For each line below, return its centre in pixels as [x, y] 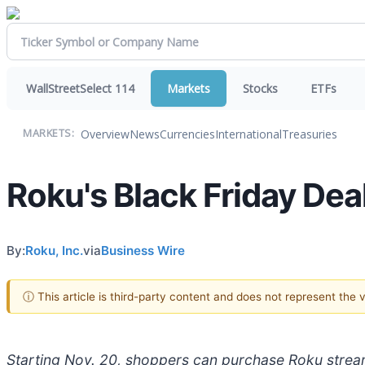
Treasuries [310, 134]
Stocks [260, 88]
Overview [105, 134]
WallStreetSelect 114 [80, 88]
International [248, 134]
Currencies [187, 134]
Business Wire [143, 250]
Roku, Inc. [54, 250]
